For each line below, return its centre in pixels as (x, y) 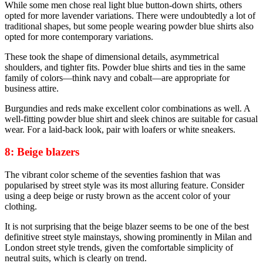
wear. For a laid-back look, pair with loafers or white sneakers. (120, 129)
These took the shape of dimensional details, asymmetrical (112, 56)
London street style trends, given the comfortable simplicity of (119, 248)
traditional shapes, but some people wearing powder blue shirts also (129, 26)
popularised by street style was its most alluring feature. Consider (124, 186)
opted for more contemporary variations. (79, 36)
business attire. (32, 88)
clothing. (21, 207)
